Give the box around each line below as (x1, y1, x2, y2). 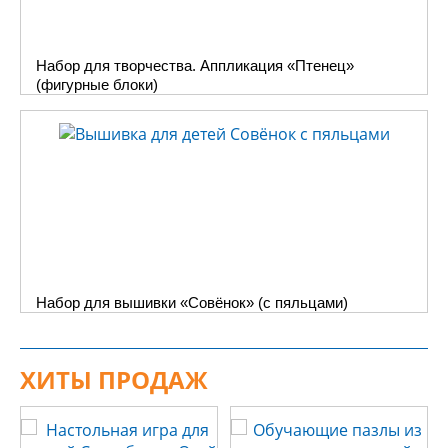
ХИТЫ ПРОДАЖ (20, 363, 208, 397)
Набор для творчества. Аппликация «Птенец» (36, 57, 354, 74)
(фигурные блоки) (36, 76, 158, 93)
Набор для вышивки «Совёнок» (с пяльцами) (36, 294, 348, 311)
